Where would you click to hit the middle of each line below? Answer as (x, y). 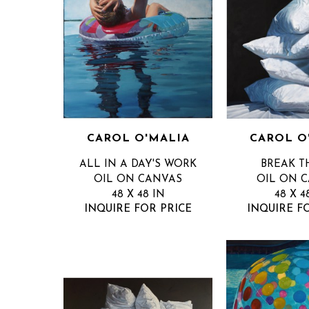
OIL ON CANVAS (138, 180)
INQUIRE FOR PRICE (138, 210)
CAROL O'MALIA (138, 139)
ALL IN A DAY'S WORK (138, 165)
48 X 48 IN (138, 195)
